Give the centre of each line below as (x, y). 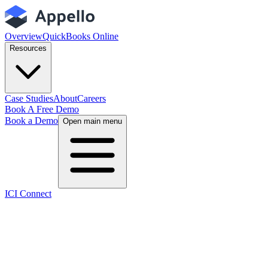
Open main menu (92, 121)
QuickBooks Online (80, 36)
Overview (24, 36)
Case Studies (29, 98)
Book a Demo (31, 121)
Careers (92, 98)
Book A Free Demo (42, 109)
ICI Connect (28, 194)
